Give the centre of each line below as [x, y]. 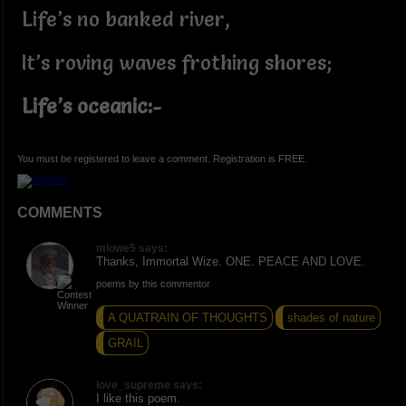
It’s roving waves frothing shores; [176, 63]
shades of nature [331, 317]
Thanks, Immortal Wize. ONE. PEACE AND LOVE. [230, 261]
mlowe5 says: [131, 248]
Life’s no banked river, [126, 20]
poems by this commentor [153, 283]
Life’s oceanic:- [91, 107]
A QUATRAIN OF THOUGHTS [187, 317]
